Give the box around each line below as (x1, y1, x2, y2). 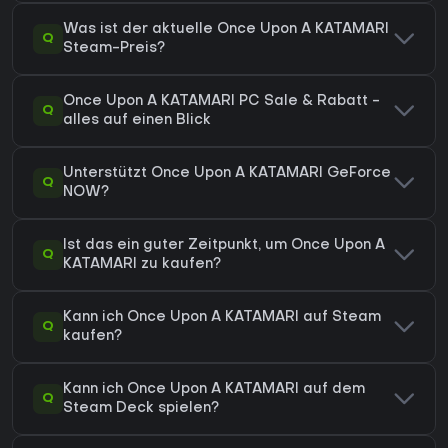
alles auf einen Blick (63, 114, 211, 128)
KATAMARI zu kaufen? (63, 258, 221, 272)
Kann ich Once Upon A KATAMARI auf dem (63, 383, 365, 397)
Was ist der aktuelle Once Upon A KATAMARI (63, 23, 389, 37)
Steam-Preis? (63, 42, 165, 56)
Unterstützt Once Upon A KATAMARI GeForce (63, 167, 391, 181)
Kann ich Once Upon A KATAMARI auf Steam (63, 311, 381, 325)
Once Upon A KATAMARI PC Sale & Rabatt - (63, 95, 380, 109)
